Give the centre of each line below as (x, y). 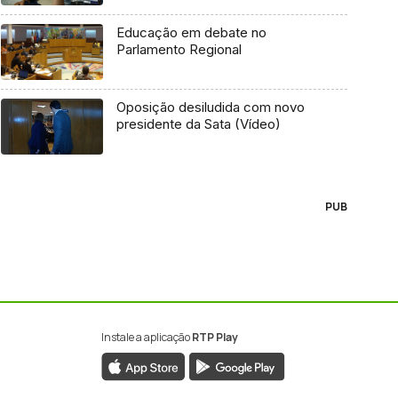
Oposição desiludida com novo (210, 107)
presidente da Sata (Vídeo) (198, 124)
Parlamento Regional (179, 50)
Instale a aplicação (146, 337)
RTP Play (215, 337)
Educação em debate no (191, 33)
